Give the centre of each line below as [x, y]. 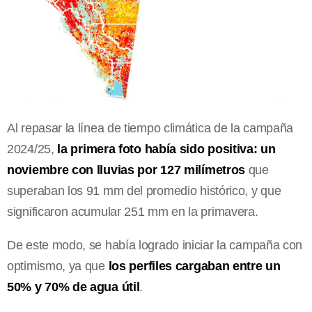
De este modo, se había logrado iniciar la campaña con [155, 245]
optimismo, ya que [58, 266]
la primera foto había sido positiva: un [166, 149]
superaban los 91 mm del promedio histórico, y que [144, 190]
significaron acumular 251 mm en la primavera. [133, 211]
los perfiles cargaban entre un [194, 266]
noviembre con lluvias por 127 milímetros [126, 170]
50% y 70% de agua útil [73, 287]
